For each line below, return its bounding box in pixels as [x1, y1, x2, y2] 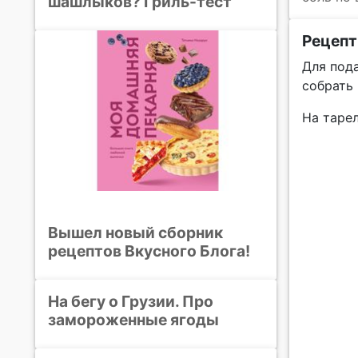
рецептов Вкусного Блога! [48, 241, 250, 261]
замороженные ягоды [48, 310, 219, 329]
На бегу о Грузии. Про [48, 292, 213, 311]
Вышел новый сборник [48, 223, 223, 242]
